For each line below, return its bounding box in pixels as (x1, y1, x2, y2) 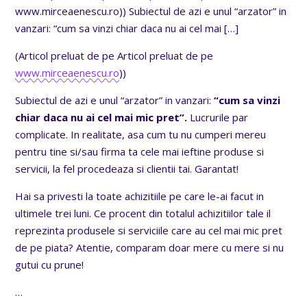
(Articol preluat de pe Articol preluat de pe (15, 48, 214, 62)
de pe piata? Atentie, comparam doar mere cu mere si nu (15, 240, 284, 254)
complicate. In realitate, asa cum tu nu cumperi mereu (15, 127, 267, 141)
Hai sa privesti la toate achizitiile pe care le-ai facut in (15, 188, 265, 203)
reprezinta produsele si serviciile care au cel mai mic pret (15, 223, 283, 237)
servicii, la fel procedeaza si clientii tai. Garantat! (15, 161, 239, 175)
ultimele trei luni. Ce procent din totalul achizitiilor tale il (15, 206, 271, 220)
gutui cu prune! (15, 257, 84, 271)
